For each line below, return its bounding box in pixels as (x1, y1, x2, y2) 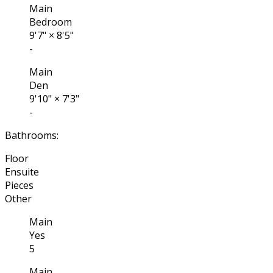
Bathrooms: (5, 128, 58, 142)
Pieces (5, 178, 34, 192)
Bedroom (29, 15, 72, 29)
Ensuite (5, 165, 39, 179)
